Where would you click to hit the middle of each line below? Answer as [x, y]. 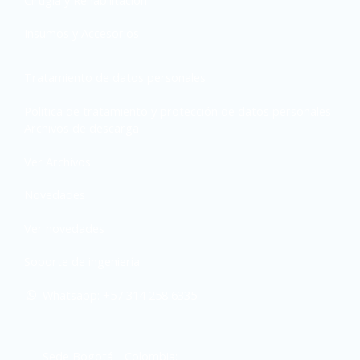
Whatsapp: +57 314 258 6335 [119, 295]
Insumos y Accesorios [82, 33]
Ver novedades [64, 228]
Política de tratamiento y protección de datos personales [178, 110]
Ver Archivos [57, 161]
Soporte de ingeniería [82, 261]
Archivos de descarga [82, 127]
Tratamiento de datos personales [115, 77]
